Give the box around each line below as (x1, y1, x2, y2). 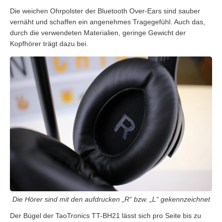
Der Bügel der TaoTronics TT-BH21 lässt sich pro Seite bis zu (10, 212, 201, 220)
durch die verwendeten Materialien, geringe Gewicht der (10, 28, 186, 37)
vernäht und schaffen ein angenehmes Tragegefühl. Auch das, (10, 17, 205, 26)
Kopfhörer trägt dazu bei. (10, 39, 88, 48)
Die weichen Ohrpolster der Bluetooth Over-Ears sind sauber (10, 6, 200, 15)
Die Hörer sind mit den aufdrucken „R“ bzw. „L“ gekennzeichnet (12, 195, 210, 204)
